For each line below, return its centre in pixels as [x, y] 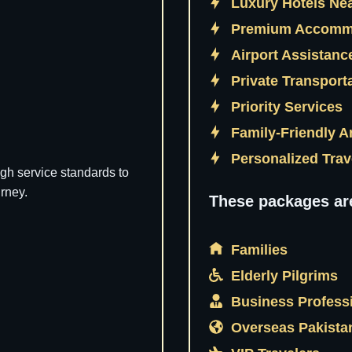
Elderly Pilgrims [286, 276]
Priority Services [289, 107]
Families [261, 250]
